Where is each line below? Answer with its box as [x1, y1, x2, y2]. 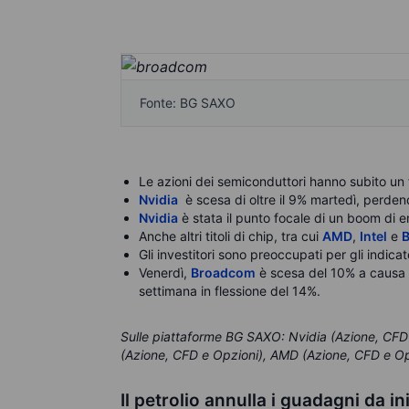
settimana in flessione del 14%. [139, 283, 320, 299]
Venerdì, [139, 265, 191, 281]
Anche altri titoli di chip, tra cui [139, 228, 322, 245]
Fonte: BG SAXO [140, 95, 236, 111]
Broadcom [191, 265, 256, 281]
